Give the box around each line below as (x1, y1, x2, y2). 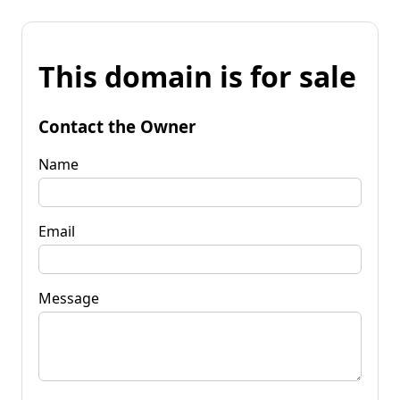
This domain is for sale (38, 57, 356, 96)
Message (38, 287, 99, 308)
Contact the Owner (38, 114, 196, 137)
